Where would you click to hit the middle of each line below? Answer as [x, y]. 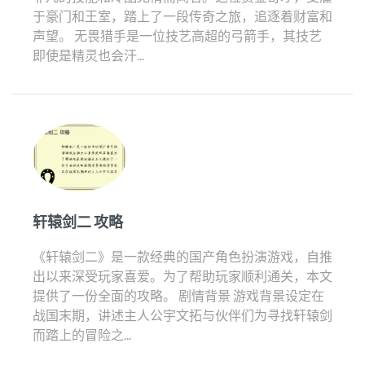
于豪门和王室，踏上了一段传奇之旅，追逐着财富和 [182, 16]
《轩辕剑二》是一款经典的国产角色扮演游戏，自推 [182, 256]
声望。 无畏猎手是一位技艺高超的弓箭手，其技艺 [177, 36]
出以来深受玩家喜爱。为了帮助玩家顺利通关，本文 [182, 275]
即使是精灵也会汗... [88, 55]
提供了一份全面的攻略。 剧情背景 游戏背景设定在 [178, 295]
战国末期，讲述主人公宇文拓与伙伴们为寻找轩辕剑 [182, 314]
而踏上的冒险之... [82, 334]
